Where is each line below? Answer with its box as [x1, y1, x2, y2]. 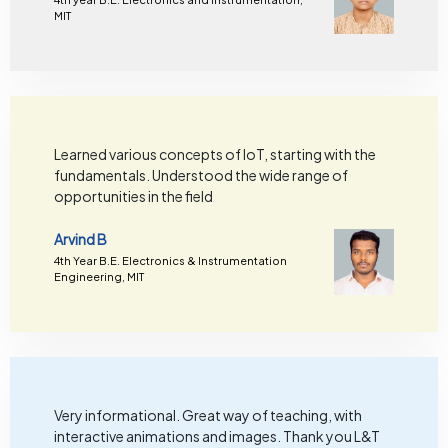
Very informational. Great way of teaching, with [53, 405, 362, 424]
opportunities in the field [53, 186, 213, 205]
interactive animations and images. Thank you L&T [53, 426, 380, 445]
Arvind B [53, 229, 107, 248]
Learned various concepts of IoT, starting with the [53, 144, 376, 163]
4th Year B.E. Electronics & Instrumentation [53, 254, 287, 268]
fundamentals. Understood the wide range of [53, 165, 348, 184]
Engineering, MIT [53, 270, 144, 284]
